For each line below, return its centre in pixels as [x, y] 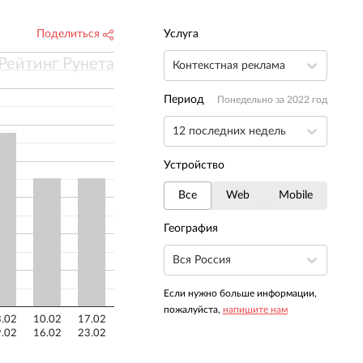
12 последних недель [229, 131]
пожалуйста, [193, 309]
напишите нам [255, 309]
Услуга [181, 34]
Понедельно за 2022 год [272, 100]
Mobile [295, 195]
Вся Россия [201, 260]
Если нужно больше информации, [240, 293]
